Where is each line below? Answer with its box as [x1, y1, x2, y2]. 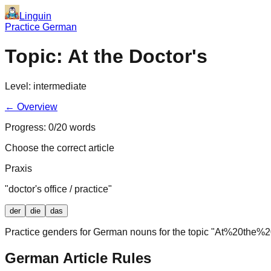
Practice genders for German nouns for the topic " [5, 226, 215, 237]
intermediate [33, 80, 87, 91]
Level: [5, 80, 33, 91]
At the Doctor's [68, 45, 207, 68]
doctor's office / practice [8, 183, 108, 194]
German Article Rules [5, 249, 151, 266]
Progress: [5, 122, 48, 132]
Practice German [5, 22, 77, 32]
